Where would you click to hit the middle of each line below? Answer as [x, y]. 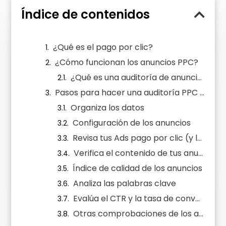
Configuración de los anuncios [132, 123]
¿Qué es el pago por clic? [103, 47]
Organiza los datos [108, 108]
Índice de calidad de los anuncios [138, 168]
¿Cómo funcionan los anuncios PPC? [127, 63]
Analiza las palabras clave [125, 184]
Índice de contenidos [86, 15]
